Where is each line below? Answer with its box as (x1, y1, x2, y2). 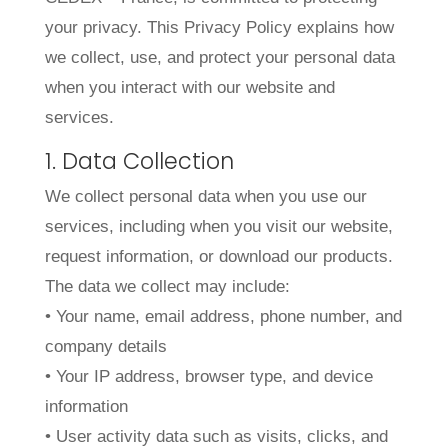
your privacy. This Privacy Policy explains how (44, 18, 394, 38)
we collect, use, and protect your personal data (44, 48, 395, 68)
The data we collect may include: (44, 276, 290, 296)
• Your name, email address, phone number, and (44, 306, 402, 326)
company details (44, 336, 167, 356)
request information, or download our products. (44, 246, 393, 266)
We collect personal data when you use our (44, 186, 367, 206)
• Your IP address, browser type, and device (44, 366, 373, 386)
